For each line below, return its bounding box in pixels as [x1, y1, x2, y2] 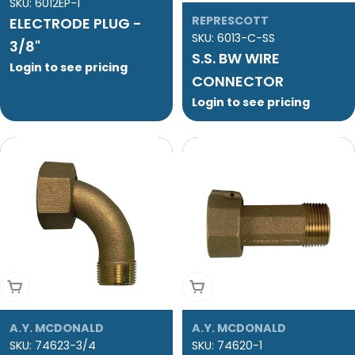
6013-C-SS [217, 30, 275, 47]
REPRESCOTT [192, 13, 269, 29]
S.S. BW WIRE [192, 48, 280, 69]
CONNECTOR [192, 71, 284, 92]
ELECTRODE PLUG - [10, 13, 142, 34]
